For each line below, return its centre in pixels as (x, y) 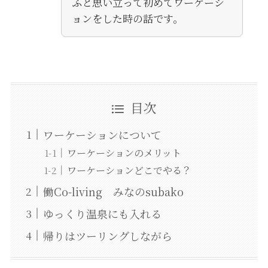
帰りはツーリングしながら (107, 235)
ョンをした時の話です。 (127, 19)
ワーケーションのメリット (124, 152)
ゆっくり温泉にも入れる (102, 213)
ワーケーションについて (102, 134)
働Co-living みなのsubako (113, 191)
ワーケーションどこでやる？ (129, 170)
